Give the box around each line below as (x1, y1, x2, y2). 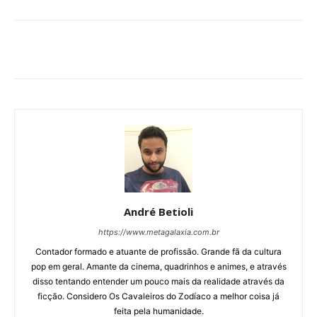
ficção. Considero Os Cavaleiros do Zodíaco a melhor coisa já (38, 290, 279, 301)
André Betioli (124, 204, 193, 219)
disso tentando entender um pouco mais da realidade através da (33, 275, 284, 287)
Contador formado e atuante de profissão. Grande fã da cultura (35, 246, 282, 257)
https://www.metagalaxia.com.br (98, 226, 219, 237)
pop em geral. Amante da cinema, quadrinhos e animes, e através (30, 260, 287, 272)
